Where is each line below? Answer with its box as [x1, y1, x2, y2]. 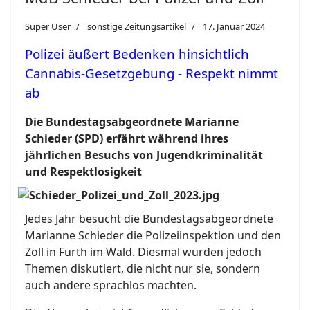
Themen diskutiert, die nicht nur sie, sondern [25, 261, 260, 277]
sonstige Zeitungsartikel [87, 20, 186, 33]
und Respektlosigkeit [25, 164, 142, 180]
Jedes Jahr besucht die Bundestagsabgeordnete [25, 211, 273, 227]
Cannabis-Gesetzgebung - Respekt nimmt [25, 64, 278, 82]
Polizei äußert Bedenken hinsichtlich [25, 45, 249, 63]
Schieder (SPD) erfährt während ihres [25, 131, 228, 147]
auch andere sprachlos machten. [25, 277, 197, 293]
